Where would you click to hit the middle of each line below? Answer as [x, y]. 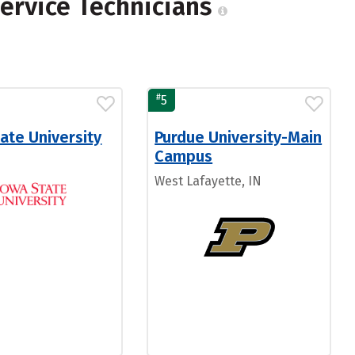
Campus [184, 156]
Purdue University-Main [239, 137]
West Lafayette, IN [208, 181]
